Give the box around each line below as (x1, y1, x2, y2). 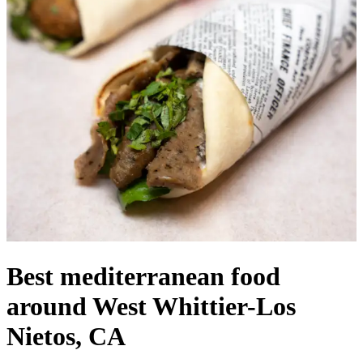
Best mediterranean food (6, 262, 280, 292)
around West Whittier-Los (6, 292, 296, 322)
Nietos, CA (6, 322, 126, 352)
